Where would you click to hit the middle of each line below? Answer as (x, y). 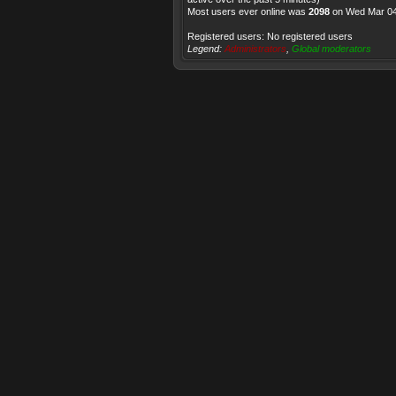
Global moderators (331, 49)
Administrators (255, 49)
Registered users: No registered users (270, 36)
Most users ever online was (248, 11)
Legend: (206, 49)
